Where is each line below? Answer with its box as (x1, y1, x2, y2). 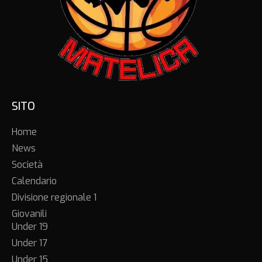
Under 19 (12, 220, 48, 233)
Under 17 (12, 237, 47, 250)
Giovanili (12, 208, 47, 220)
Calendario (12, 175, 57, 188)
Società (12, 158, 43, 171)
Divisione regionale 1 (12, 191, 96, 204)
